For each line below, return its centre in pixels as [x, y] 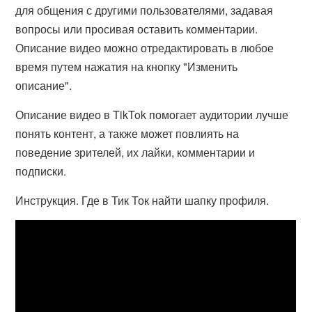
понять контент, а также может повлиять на [127, 133]
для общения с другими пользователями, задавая [145, 10]
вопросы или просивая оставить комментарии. [137, 29]
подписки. [41, 171]
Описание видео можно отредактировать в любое [145, 48]
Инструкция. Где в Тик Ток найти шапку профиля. [142, 200]
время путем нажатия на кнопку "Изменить [127, 67]
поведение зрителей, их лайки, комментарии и [135, 152]
